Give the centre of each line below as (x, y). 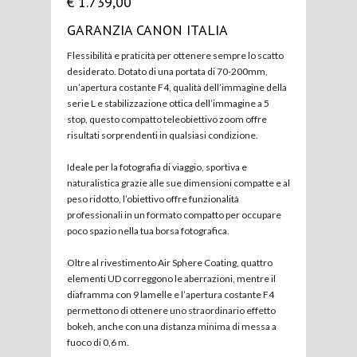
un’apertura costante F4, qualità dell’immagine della (177, 88)
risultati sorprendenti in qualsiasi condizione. (163, 135)
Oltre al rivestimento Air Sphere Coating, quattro (170, 263)
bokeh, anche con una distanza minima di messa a (172, 327)
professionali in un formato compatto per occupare (174, 215)
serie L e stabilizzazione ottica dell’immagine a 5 (168, 104)
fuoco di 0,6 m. (98, 343)
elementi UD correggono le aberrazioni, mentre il (171, 279)
